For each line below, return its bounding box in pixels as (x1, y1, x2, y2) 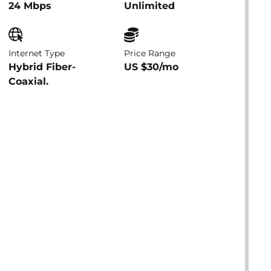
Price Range (124, 48, 176, 59)
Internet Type (8, 48, 65, 59)
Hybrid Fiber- (8, 61, 76, 73)
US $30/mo (124, 61, 179, 73)
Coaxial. (8, 76, 48, 87)
